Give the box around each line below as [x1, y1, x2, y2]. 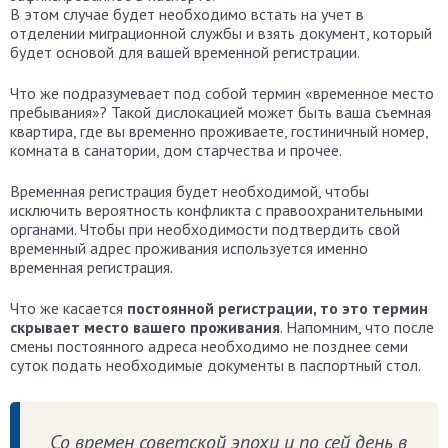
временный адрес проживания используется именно [10, 238, 368, 258]
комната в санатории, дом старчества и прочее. [10, 140, 342, 160]
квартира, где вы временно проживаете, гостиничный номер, [10, 121, 428, 141]
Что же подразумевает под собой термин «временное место [10, 83, 434, 103]
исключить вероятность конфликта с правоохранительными [10, 200, 423, 220]
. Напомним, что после [280, 317, 434, 337]
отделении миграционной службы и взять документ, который [10, 23, 432, 43]
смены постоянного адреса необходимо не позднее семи [10, 336, 408, 356]
